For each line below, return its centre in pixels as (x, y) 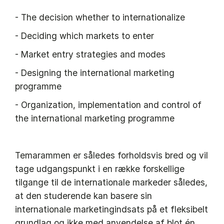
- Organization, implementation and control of (108, 105)
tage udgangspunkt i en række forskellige (100, 169)
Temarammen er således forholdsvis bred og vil (111, 155)
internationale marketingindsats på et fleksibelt (111, 209)
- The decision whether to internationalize (100, 17)
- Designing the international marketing (95, 73)
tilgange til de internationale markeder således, (111, 182)
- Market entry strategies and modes (90, 54)
